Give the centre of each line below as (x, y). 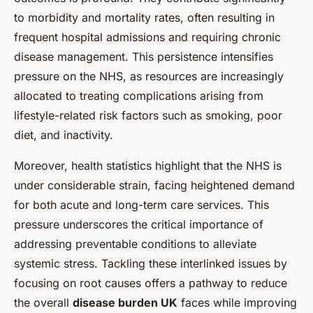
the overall (43, 302)
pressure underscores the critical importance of (139, 224)
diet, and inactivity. (64, 134)
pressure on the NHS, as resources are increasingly (149, 76)
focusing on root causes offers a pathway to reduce (151, 283)
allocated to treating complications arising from (139, 95)
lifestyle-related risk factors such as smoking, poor (148, 115)
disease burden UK (125, 302)
